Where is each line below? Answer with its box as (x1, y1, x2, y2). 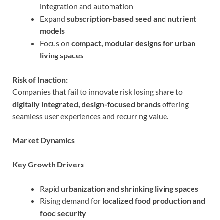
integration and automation (40, 1, 133, 11)
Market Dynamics (12, 135, 75, 145)
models (40, 26, 65, 35)
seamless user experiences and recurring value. (12, 111, 168, 121)
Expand (40, 13, 67, 23)
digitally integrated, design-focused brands (12, 99, 161, 109)
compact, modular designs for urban (71, 38, 195, 48)
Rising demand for (40, 195, 102, 205)
